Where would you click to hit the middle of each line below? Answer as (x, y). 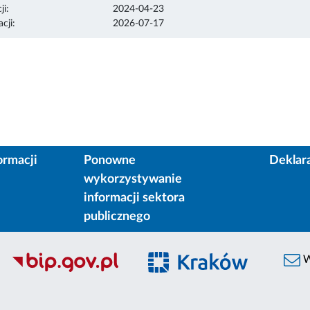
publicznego (117, 217)
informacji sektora (134, 198)
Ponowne (109, 161)
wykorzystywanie (133, 180)
